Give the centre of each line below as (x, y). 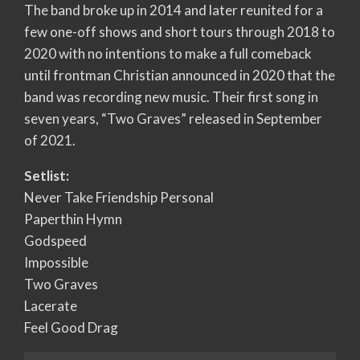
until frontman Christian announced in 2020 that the (180, 75)
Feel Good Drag (71, 327)
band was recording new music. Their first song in (171, 96)
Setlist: (47, 175)
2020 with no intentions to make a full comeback (168, 53)
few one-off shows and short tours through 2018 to (180, 31)
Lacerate (51, 305)
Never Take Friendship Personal (119, 197)
